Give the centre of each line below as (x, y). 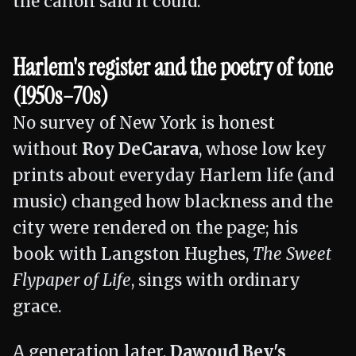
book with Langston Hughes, (133, 254)
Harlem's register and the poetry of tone (173, 67)
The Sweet (292, 254)
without (47, 149)
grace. (37, 307)
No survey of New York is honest (144, 123)
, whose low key (263, 149)
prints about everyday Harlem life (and (173, 176)
